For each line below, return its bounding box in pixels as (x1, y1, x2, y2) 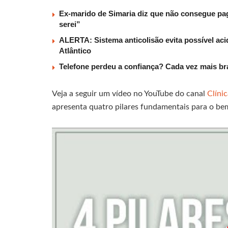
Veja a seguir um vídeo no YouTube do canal (52, 89, 207, 98)
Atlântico (59, 46, 91, 55)
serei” (59, 19, 80, 28)
